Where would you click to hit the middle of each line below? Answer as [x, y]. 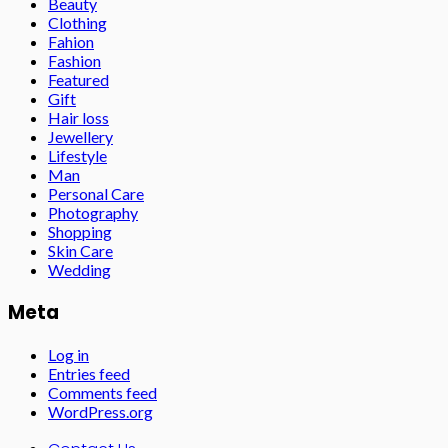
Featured [78, 79]
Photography [93, 212]
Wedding [79, 269]
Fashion [74, 60]
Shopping [80, 231]
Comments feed [102, 393]
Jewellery [80, 136]
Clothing [77, 22]
